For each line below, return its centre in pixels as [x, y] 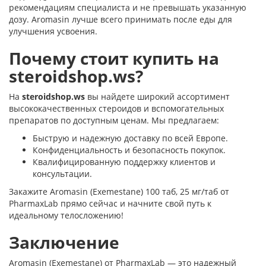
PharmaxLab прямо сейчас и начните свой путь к [110, 203]
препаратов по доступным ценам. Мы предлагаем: [114, 120]
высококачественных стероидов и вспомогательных [116, 108]
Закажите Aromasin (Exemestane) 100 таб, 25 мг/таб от [119, 191]
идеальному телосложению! [66, 215]
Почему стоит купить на [114, 58]
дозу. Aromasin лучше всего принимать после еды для [121, 19]
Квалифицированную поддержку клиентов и [124, 162]
